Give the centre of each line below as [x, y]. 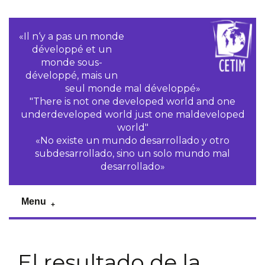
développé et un [72, 49]
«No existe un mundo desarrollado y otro [132, 140]
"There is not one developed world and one [132, 101]
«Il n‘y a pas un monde [72, 36]
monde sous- [72, 62]
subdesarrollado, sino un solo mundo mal [132, 153]
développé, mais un [72, 75]
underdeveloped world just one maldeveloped [132, 114]
